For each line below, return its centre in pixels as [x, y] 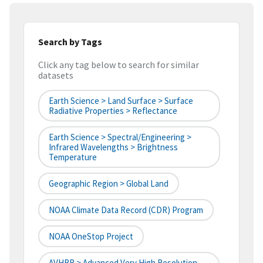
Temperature [73, 157]
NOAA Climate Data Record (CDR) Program [126, 210]
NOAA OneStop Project [91, 237]
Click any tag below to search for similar [119, 65]
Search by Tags [70, 41]
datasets [56, 75]
